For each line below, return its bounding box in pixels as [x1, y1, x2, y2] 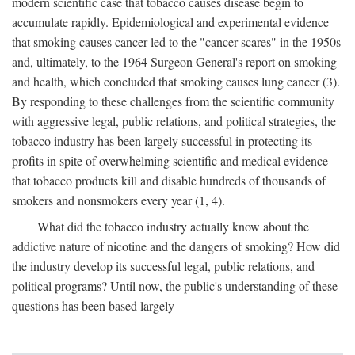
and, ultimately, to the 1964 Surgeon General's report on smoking [12, 53, 337, 70]
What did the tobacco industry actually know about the [37, 218, 309, 235]
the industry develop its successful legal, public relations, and [12, 258, 315, 274]
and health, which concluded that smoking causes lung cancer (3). [12, 73, 340, 90]
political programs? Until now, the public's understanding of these [12, 277, 338, 294]
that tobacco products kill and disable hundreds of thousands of [12, 172, 326, 189]
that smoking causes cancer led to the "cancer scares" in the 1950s [12, 33, 341, 50]
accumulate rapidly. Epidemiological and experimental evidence [12, 13, 329, 30]
